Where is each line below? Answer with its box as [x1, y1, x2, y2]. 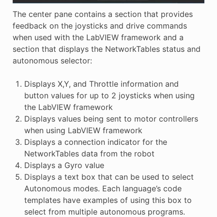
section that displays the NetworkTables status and [12, 44, 201, 54]
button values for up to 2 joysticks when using [24, 91, 195, 101]
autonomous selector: [12, 56, 92, 66]
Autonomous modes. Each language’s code [24, 184, 182, 194]
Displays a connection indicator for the [24, 137, 167, 147]
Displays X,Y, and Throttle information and [24, 79, 179, 89]
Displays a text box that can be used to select [24, 172, 194, 182]
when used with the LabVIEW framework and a [12, 32, 184, 43]
